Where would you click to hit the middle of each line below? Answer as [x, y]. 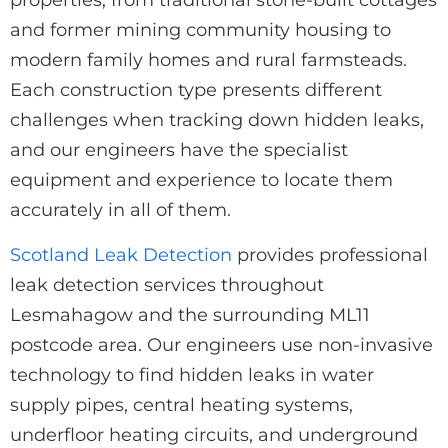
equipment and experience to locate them [201, 179]
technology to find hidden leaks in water [192, 374]
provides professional [330, 254]
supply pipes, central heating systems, [181, 404]
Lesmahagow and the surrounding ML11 [190, 314]
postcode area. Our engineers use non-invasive [221, 344]
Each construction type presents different [196, 89]
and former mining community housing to [200, 29]
